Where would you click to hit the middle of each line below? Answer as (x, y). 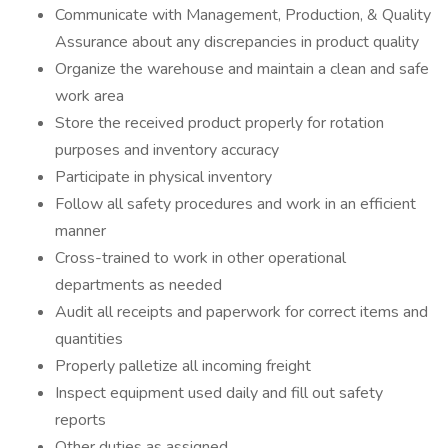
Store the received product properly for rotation (219, 123)
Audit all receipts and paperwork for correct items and (241, 312)
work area (89, 96)
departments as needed (138, 285)
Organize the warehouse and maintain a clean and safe (242, 69)
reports (80, 420)
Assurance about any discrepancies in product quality (237, 42)
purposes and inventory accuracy (167, 150)
